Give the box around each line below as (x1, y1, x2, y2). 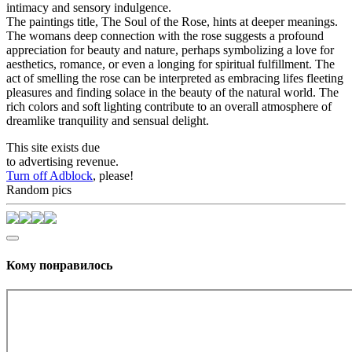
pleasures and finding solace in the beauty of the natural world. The (6, 86, 339, 100)
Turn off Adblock (6, 169, 93, 183)
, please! (93, 169, 134, 183)
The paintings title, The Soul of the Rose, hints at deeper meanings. (6, 15, 338, 29)
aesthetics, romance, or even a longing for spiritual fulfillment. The (6, 57, 335, 71)
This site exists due (6, 141, 100, 155)
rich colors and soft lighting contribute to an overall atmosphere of (6, 100, 332, 114)
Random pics (6, 183, 71, 197)
